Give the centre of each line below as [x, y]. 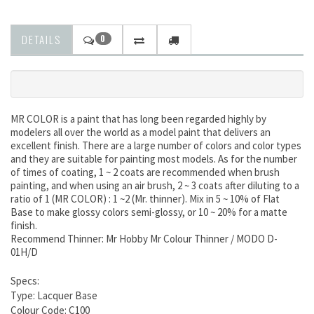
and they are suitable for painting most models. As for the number [154, 159]
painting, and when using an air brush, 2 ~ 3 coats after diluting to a [155, 186]
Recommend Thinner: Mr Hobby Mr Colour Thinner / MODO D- [144, 239]
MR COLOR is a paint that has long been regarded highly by [138, 119]
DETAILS [41, 40]
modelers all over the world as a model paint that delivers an [141, 132]
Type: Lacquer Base [55, 296]
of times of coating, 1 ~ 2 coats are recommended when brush [145, 172]
